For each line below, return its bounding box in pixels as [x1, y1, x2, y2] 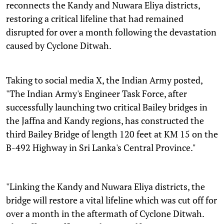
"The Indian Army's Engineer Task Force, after [6, 87, 187, 99]
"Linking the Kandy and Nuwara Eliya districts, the [6, 180, 205, 192]
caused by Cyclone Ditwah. [6, 39, 111, 51]
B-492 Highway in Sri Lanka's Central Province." [6, 141, 196, 153]
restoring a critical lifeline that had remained [6, 12, 183, 24]
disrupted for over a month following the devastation [6, 25, 216, 38]
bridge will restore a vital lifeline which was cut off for [6, 193, 217, 206]
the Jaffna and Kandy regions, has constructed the [6, 114, 204, 126]
